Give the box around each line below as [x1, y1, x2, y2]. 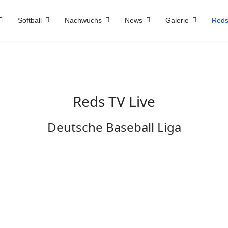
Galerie [165, 16, 189, 24]
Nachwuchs [65, 16, 102, 24]
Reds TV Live [73, 92, 155, 111]
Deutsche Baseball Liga [47, 119, 181, 135]
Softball [18, 16, 42, 24]
